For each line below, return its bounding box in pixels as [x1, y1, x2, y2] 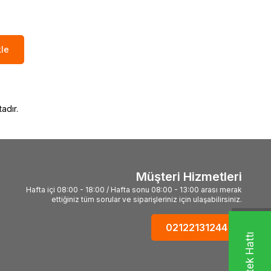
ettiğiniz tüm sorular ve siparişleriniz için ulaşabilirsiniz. [51, 195, 242, 204]
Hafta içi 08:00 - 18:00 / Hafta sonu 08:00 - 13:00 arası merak [26, 185, 242, 194]
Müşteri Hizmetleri [136, 169, 242, 184]
